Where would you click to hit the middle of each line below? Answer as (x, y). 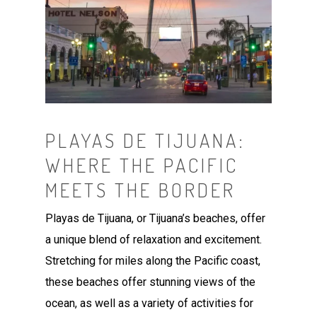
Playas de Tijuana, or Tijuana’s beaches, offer (156, 219)
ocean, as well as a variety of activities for (150, 304)
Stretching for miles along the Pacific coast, (153, 261)
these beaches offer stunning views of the (151, 282)
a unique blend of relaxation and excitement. (154, 240)
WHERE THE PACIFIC (142, 165)
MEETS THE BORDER (141, 190)
